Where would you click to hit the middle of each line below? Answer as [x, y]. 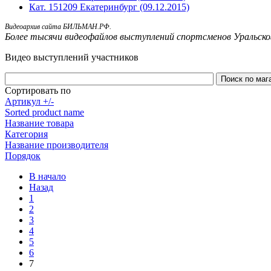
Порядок [23, 156]
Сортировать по [38, 91]
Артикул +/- [29, 102]
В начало [47, 177]
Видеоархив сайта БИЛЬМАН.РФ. [58, 27]
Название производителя [57, 145]
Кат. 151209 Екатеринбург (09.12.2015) [109, 7]
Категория [26, 134]
